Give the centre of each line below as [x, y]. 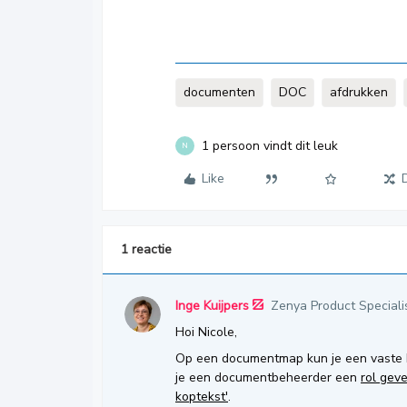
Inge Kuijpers [212, 306]
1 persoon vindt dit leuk [270, 146]
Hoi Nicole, [206, 332]
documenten [219, 92]
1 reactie [146, 249]
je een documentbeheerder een [268, 377]
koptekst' [202, 397]
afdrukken [359, 92]
